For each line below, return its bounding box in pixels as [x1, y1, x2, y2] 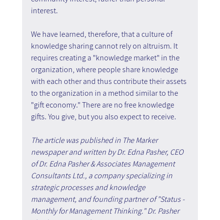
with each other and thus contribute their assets [30, 76, 188, 86]
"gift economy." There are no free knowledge [30, 99, 176, 110]
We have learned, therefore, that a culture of [30, 28, 174, 39]
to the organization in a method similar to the [30, 87, 180, 98]
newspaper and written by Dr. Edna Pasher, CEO [30, 146, 185, 157]
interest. [30, 5, 58, 16]
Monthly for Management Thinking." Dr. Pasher [30, 205, 181, 216]
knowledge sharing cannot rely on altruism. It [30, 40, 179, 51]
